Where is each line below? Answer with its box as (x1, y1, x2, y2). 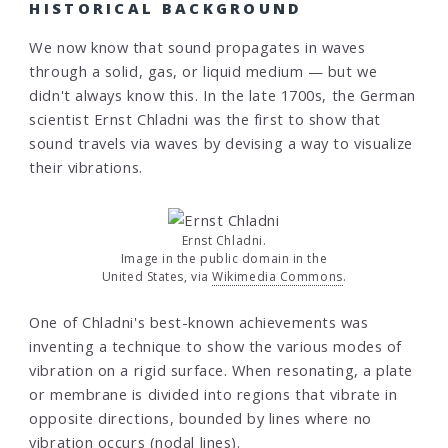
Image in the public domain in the (120, 250, 328, 268)
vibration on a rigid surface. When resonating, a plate (29, 360, 414, 381)
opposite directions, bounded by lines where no (29, 408, 372, 429)
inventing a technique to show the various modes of (29, 336, 402, 357)
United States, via (101, 268, 213, 286)
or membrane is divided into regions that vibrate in (29, 384, 398, 405)
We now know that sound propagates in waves (29, 36, 366, 57)
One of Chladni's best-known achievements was (29, 312, 369, 333)
